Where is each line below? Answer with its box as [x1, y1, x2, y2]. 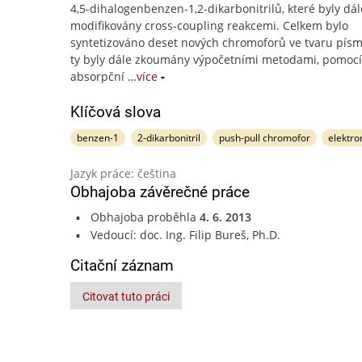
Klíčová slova [70, 103, 161, 121]
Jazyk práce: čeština [70, 166, 176, 181]
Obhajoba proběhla [90, 209, 200, 225]
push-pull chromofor [218, 131, 310, 145]
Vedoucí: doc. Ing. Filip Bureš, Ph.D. [90, 227, 280, 242]
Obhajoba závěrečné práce [70, 183, 250, 201]
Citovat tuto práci [82, 290, 170, 303]
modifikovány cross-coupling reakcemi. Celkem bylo [70, 18, 348, 33]
